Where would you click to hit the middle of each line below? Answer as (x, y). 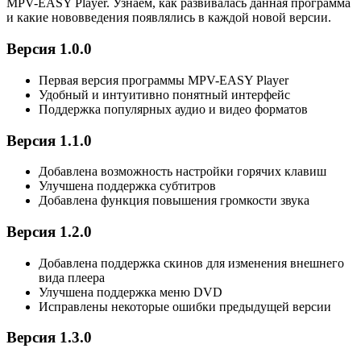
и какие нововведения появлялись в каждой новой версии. (169, 18)
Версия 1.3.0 (49, 338)
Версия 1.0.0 (49, 49)
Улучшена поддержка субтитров (127, 186)
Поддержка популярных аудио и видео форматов (173, 109)
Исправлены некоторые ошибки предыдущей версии (185, 306)
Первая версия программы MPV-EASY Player (164, 80)
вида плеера (72, 277)
